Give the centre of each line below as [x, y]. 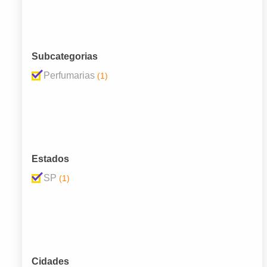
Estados [50, 159]
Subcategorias [65, 57]
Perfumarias [69, 76]
